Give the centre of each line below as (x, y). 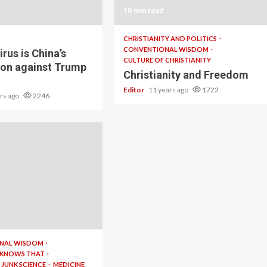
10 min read (143, 11)
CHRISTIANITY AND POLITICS (170, 38)
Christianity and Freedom (186, 75)
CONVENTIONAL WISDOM (166, 49)
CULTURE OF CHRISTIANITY (167, 60)
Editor (134, 90)
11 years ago (169, 90)
